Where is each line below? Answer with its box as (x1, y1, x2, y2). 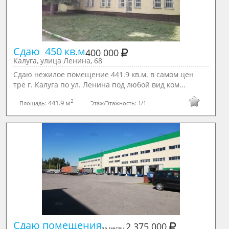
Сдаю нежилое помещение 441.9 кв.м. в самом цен (13, 70, 194, 80)
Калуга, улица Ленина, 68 (13, 56, 102, 66)
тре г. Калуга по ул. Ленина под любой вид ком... (13, 80, 186, 90)
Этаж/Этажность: (90, 99, 139, 107)
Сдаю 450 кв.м (13, 44, 85, 59)
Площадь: (19, 99, 48, 107)
